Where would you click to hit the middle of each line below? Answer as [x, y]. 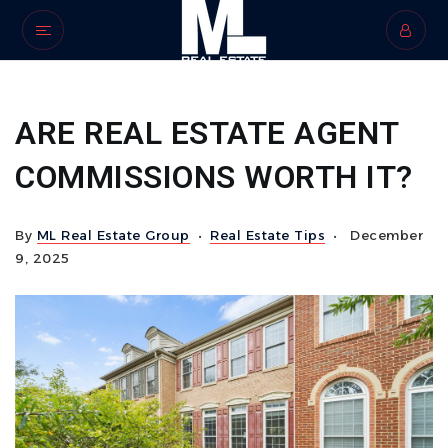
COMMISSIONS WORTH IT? [214, 177]
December [384, 235]
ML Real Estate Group [113, 235]
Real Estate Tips [267, 235]
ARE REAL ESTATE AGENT [207, 133]
